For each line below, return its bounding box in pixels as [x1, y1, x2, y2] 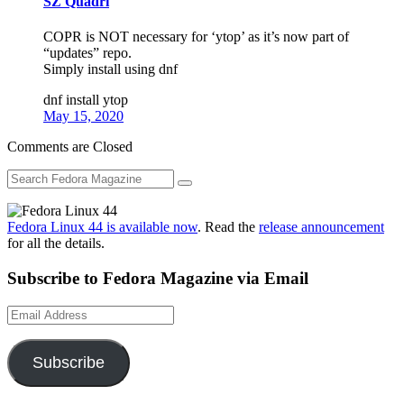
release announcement [259, 219, 384, 235]
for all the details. [7, 235, 105, 252]
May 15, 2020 [43, 108, 124, 124]
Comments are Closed [7, 139, 133, 155]
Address [6, 320, 53, 336]
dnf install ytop [43, 92, 128, 108]
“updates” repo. [43, 45, 132, 61]
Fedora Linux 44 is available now [7, 219, 197, 235]
